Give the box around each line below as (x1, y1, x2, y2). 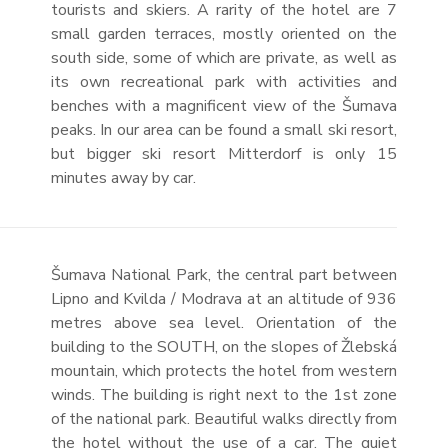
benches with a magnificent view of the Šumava (50, 95, 398, 117)
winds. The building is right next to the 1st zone (50, 384, 398, 406)
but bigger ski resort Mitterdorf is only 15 (50, 143, 398, 165)
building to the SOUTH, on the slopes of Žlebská (50, 336, 398, 358)
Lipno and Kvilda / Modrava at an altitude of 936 (50, 288, 398, 310)
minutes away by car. (50, 167, 196, 189)
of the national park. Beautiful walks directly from (50, 408, 398, 430)
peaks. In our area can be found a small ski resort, (50, 119, 398, 141)
